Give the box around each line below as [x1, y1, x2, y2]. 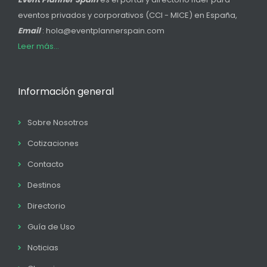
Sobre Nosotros [27, 117, 88, 129]
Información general [18, 85, 114, 99]
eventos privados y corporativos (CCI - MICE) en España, [18, 10, 237, 21]
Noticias [27, 242, 58, 254]
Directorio [27, 200, 66, 212]
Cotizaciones [27, 138, 79, 150]
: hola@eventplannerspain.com [42, 25, 164, 37]
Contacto [27, 159, 64, 170]
